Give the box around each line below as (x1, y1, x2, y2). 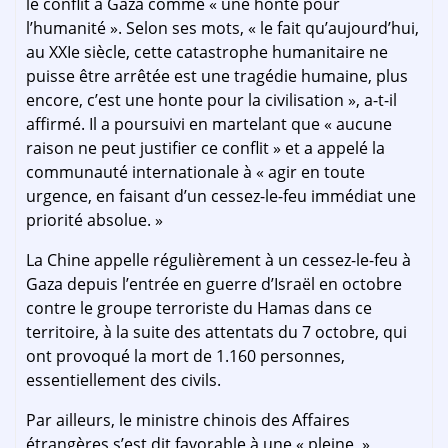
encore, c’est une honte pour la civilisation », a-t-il (26, 89, 397, 112)
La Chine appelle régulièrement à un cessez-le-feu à (26, 249, 411, 272)
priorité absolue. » (26, 209, 163, 232)
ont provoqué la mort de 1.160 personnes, (26, 345, 345, 368)
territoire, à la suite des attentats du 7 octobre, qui (26, 321, 407, 344)
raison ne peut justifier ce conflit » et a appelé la (26, 137, 385, 160)
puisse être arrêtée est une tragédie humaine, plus (26, 65, 408, 88)
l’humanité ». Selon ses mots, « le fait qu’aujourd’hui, (26, 17, 419, 40)
